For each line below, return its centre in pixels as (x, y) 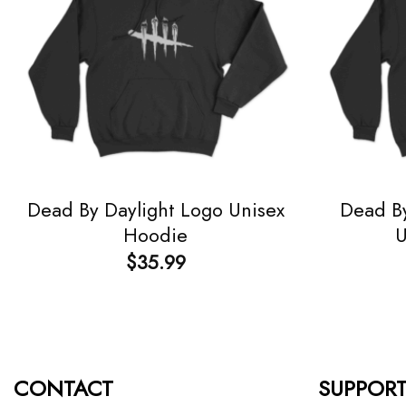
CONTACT (63, 388)
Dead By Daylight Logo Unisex (155, 209)
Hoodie (156, 235)
